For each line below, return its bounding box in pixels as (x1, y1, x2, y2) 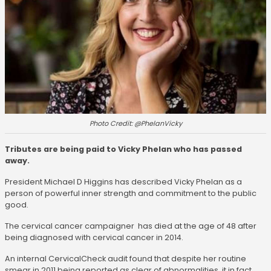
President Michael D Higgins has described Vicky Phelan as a (5, 177, 242, 188)
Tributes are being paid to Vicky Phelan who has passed (5, 144, 242, 155)
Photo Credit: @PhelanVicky (89, 119, 182, 129)
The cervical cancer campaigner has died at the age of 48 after (5, 221, 256, 232)
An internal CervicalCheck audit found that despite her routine (5, 253, 246, 264)
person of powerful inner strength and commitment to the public (5, 188, 256, 199)
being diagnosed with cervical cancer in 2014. (5, 232, 183, 243)
